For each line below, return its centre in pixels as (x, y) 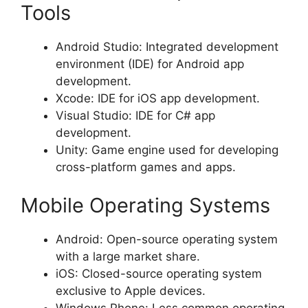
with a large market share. (128, 256)
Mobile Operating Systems (145, 205)
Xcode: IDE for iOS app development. (158, 99)
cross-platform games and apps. (146, 167)
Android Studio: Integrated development (167, 47)
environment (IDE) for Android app (150, 64)
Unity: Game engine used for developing (167, 150)
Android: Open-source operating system (167, 239)
